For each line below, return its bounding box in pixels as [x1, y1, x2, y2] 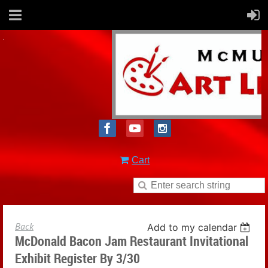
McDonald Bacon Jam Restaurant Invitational [15, 232, 248, 249]
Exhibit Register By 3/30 [15, 249, 140, 267]
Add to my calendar [147, 221, 237, 233]
